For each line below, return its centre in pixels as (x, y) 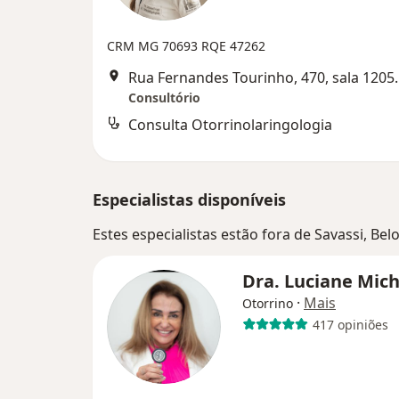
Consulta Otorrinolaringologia (230, 125)
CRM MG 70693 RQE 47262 (186, 46)
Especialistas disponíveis (189, 199)
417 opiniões (350, 324)
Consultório (164, 98)
